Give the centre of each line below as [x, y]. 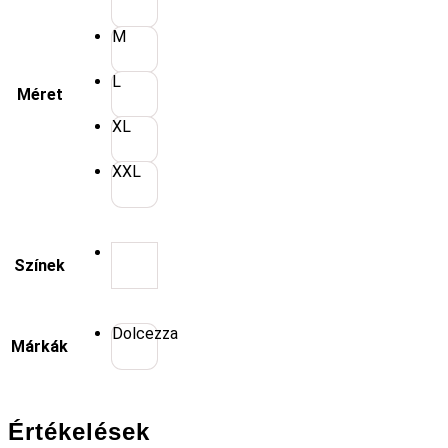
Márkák [39, 347]
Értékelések [79, 432]
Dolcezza [145, 334]
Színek [39, 266]
